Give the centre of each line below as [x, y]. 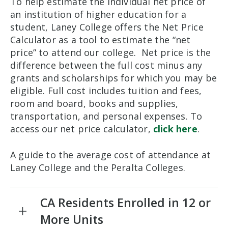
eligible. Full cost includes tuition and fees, [106, 91]
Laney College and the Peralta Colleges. [98, 167]
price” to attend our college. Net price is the [111, 53]
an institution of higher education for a [98, 15]
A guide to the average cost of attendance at [110, 154]
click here [175, 129]
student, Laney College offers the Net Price [107, 27]
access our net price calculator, [82, 129]
